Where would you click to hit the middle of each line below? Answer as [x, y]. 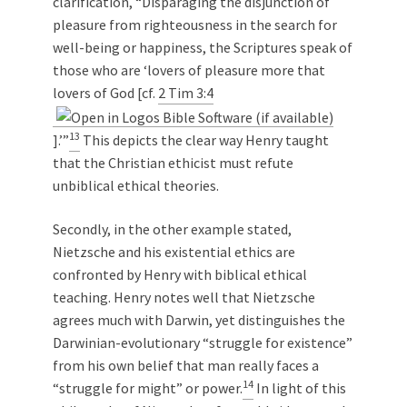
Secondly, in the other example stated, [172, 228]
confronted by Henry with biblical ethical [180, 274]
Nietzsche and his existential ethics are [174, 251]
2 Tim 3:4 [186, 93]
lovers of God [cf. [105, 93]
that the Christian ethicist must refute [173, 162]
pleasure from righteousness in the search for [195, 25]
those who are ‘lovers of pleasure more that [189, 70]
